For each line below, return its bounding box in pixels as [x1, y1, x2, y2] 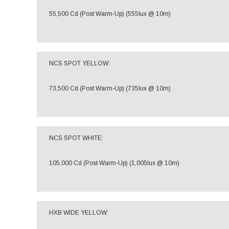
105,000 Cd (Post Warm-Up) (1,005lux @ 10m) [49, 159, 179, 167]
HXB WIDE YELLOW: [49, 209, 108, 216]
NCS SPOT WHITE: [49, 134, 103, 142]
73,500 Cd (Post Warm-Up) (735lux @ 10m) [49, 85, 171, 92]
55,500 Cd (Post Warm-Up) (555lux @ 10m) [49, 10, 171, 17]
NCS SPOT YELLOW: [49, 60, 110, 67]
